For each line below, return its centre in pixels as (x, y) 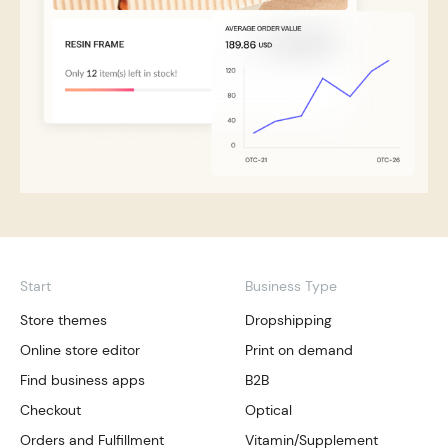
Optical (268, 410)
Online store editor (80, 350)
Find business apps (82, 380)
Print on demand (298, 350)
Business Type (290, 286)
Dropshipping (288, 320)
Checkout (50, 410)
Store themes (63, 320)
